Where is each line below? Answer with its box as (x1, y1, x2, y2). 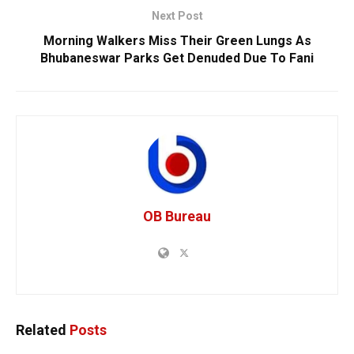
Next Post (151, 9, 203, 22)
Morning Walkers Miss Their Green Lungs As (43, 32, 311, 48)
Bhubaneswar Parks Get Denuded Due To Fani (40, 50, 314, 66)
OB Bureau (143, 207, 211, 224)
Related (16, 321, 66, 338)
